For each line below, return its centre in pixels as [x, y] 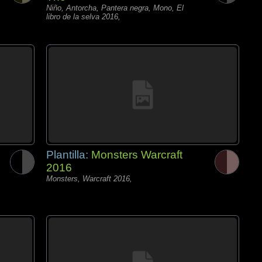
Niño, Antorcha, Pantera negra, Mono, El [115, 8]
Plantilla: [69, 155]
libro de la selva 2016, [83, 17]
